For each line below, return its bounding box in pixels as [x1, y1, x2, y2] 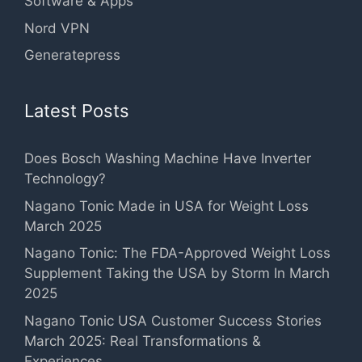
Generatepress [24, 47, 120, 64]
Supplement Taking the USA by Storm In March [24, 265, 330, 282]
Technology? [24, 170, 106, 187]
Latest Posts [24, 100, 129, 122]
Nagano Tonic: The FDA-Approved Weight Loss [24, 245, 330, 262]
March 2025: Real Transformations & [24, 332, 261, 349]
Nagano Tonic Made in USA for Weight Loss [24, 197, 309, 214]
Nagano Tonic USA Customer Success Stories [24, 312, 322, 329]
